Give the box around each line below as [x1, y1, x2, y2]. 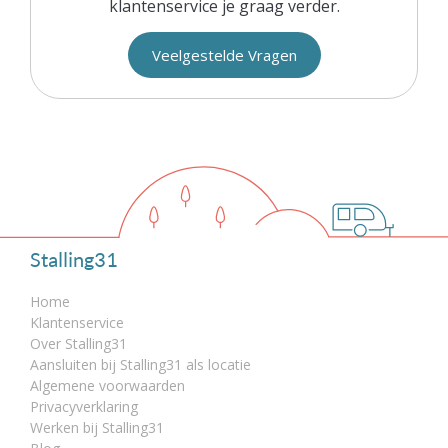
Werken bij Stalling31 [30, 418, 164, 438]
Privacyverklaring [30, 397, 138, 417]
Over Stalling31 [30, 334, 127, 354]
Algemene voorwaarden [30, 376, 185, 396]
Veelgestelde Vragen [151, 45, 297, 66]
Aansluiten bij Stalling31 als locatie [30, 355, 251, 375]
